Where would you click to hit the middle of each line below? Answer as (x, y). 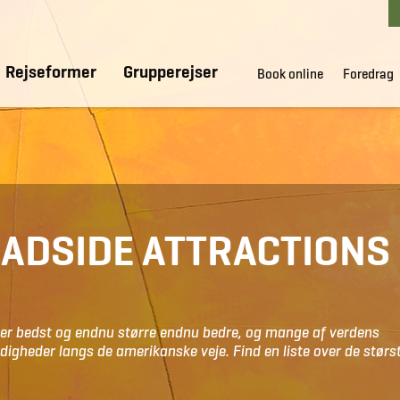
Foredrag (368, 74)
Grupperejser (171, 72)
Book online (290, 74)
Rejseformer (51, 72)
